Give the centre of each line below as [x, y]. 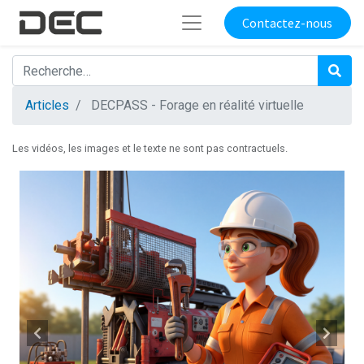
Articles [47, 106]
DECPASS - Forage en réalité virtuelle [197, 106]
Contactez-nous [288, 23]
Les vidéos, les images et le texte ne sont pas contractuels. [150, 149]
